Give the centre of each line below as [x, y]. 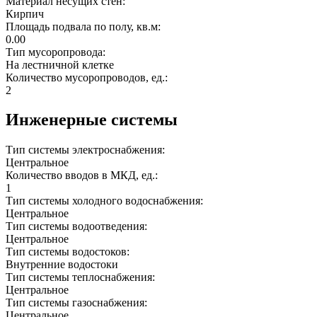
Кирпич [25, 13]
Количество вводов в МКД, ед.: [83, 175]
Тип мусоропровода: [57, 52]
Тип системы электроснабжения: [87, 150]
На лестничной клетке [60, 64]
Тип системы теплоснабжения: [82, 277]
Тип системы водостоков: [69, 252]
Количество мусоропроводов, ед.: [88, 77]
